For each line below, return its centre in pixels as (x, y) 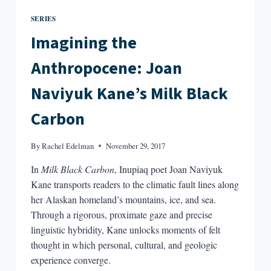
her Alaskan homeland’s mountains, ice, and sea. (123, 199)
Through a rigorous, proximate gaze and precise (121, 214)
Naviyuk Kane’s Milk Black (129, 93)
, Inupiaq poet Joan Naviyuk (168, 169)
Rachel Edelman (68, 145)
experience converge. (70, 260)
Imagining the (83, 43)
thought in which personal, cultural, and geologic (124, 244)
